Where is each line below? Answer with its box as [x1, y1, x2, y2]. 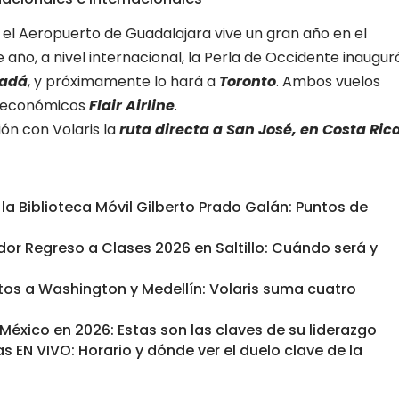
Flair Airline [89, 95, 175, 117]
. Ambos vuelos [276, 71, 380, 93]
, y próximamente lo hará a [28, 71, 219, 93]
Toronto [219, 71, 276, 93]
